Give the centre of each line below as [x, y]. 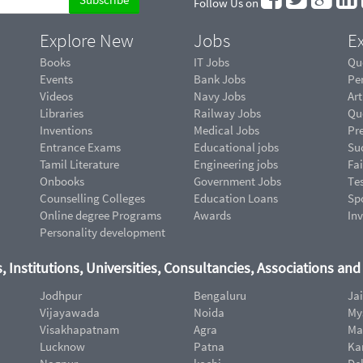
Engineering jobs [236, 164]
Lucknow [62, 346]
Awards [212, 216]
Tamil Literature [79, 164]
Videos [56, 96]
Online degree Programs [100, 216]
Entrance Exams [80, 147]
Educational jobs [236, 147]
